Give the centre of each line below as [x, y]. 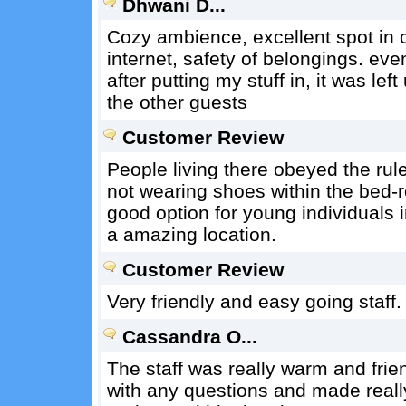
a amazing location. [191, 234]
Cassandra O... [189, 337]
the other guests [177, 102]
